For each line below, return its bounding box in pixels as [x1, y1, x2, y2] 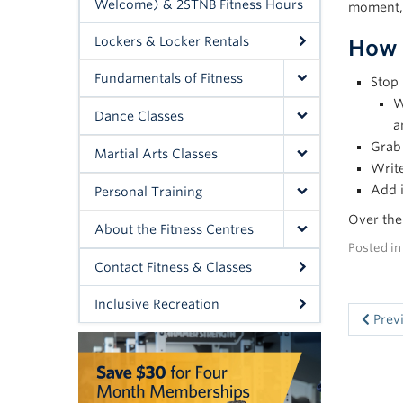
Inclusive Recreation [94, 297, 219, 311]
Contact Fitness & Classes [94, 260, 252, 274]
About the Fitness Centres [94, 222, 254, 237]
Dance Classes [94, 109, 184, 123]
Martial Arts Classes [94, 147, 218, 161]
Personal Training [94, 184, 202, 199]
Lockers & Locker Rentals [94, 34, 249, 49]
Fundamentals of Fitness [94, 71, 243, 85]
